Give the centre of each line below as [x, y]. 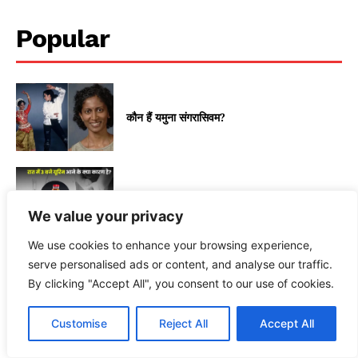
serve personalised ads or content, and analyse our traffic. [180, 264]
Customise [79, 323]
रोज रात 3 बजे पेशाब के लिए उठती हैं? [201, 201]
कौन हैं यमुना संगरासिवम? [176, 117]
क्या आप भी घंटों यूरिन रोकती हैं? [191, 286]
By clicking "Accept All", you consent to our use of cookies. [181, 283]
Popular [63, 38]
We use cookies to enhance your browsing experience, [170, 245]
